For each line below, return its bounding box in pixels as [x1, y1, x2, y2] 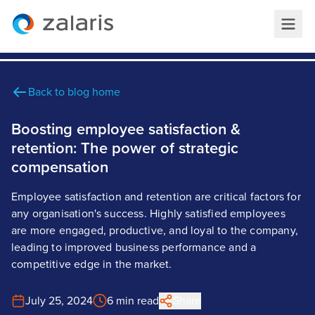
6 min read [107, 294, 159, 308]
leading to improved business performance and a [11, 240, 257, 255]
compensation [11, 158, 108, 177]
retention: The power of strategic [11, 139, 238, 158]
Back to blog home [28, 85, 120, 99]
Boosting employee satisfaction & [11, 120, 240, 139]
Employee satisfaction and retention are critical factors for [11, 190, 301, 204]
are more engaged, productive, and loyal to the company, [11, 224, 298, 238]
